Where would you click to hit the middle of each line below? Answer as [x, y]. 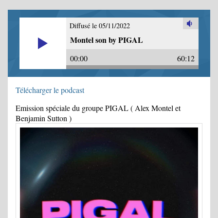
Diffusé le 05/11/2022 [100, 26]
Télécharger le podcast [50, 90]
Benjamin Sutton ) [44, 118]
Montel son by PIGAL [107, 40]
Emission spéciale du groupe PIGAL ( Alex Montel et [98, 108]
